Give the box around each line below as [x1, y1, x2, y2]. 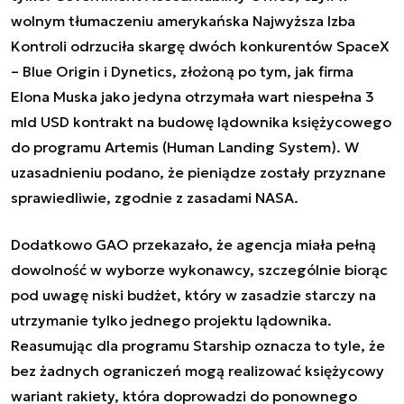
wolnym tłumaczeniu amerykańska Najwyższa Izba [11, 11, 355, 30]
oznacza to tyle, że [251, 335, 385, 354]
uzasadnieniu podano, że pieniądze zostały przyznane [11, 162, 386, 181]
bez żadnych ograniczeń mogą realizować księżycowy [11, 361, 384, 380]
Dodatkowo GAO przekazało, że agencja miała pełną [11, 234, 376, 253]
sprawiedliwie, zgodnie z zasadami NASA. [11, 188, 298, 207]
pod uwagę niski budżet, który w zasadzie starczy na [11, 285, 376, 304]
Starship [193, 335, 251, 354]
